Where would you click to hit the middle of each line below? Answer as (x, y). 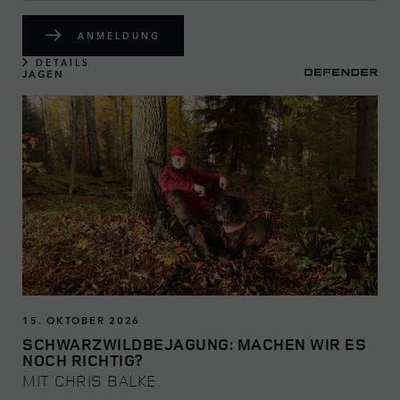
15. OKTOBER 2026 (82, 319)
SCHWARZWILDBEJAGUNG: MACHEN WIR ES (194, 343)
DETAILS (63, 62)
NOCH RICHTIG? (83, 359)
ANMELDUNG (119, 35)
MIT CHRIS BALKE (90, 380)
